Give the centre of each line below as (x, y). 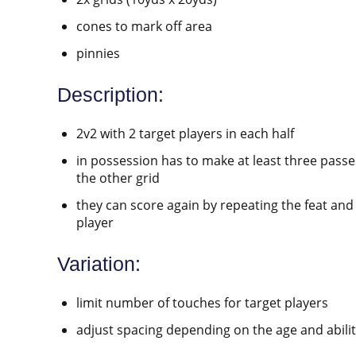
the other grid (118, 178)
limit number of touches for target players (202, 303)
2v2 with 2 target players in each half (185, 134)
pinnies (98, 54)
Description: (110, 95)
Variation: (99, 264)
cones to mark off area (144, 27)
